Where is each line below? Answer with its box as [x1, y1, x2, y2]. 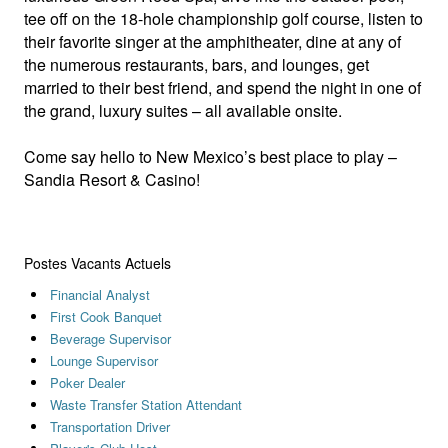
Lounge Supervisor [49, 350, 158, 370]
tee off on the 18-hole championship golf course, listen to [24, 6, 423, 30]
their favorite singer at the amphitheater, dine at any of [24, 29, 401, 53]
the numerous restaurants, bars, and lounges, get [24, 52, 369, 76]
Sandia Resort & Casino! [24, 167, 200, 191]
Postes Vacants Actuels [24, 252, 171, 273]
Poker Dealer [49, 372, 125, 392]
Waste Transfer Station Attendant [49, 394, 242, 414]
